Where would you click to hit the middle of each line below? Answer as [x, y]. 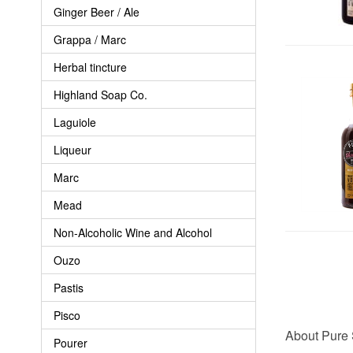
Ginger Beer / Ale [97, 11]
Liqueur [72, 149]
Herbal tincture [90, 67]
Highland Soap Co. [100, 94]
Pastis [69, 287]
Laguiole [75, 122]
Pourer [71, 342]
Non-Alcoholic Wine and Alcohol [133, 232]
